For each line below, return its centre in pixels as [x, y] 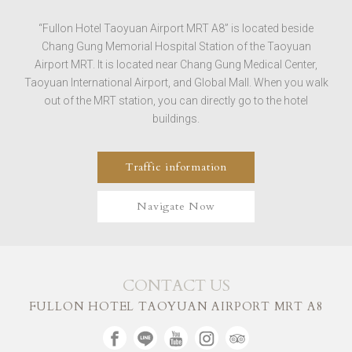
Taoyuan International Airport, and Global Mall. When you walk [176, 83]
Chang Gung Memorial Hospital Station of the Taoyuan [176, 47]
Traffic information [176, 167]
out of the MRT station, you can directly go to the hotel [176, 101]
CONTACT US [176, 286]
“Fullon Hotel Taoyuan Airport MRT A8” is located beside [176, 29]
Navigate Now [176, 207]
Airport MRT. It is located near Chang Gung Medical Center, [176, 65]
